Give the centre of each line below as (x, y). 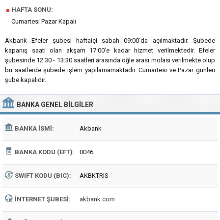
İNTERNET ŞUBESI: (43, 199)
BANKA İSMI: (34, 128)
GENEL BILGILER (67, 105)
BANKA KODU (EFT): (45, 152)
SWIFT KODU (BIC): (43, 176)
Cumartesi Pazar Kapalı (44, 21)
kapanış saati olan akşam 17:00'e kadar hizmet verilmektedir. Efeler (110, 50)
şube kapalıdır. (26, 80)
